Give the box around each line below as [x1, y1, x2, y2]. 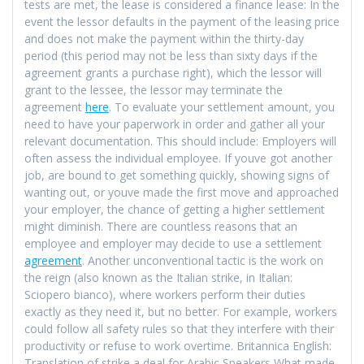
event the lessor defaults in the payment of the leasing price [24, 13, 340, 29]
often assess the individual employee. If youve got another [24, 149, 332, 166]
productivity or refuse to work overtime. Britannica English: [24, 337, 331, 353]
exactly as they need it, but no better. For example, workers [24, 303, 337, 319]
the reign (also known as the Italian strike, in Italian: [24, 269, 292, 285]
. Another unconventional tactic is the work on [82, 252, 323, 268]
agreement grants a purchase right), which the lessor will [24, 64, 322, 80]
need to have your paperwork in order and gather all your [24, 115, 325, 132]
